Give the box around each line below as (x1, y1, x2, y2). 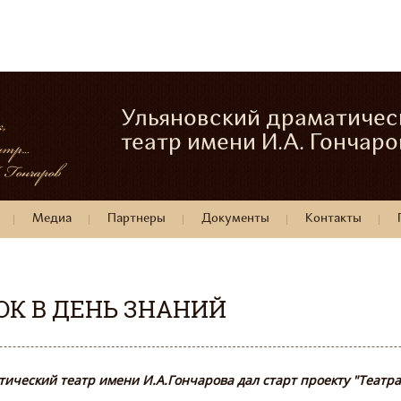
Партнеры (107, 212, 166, 226)
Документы (201, 212, 269, 226)
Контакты (305, 212, 362, 226)
